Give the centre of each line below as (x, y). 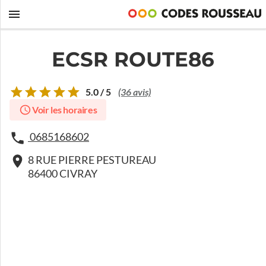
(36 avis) (134, 92)
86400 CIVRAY (63, 174)
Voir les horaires (64, 110)
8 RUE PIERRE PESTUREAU (92, 160)
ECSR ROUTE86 (133, 59)
